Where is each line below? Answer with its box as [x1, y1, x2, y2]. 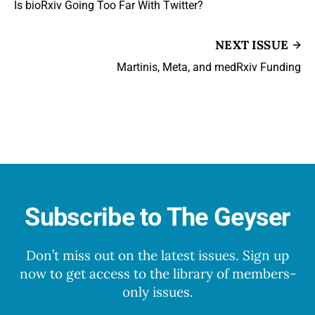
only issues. [122, 283, 193, 300]
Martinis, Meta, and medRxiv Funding [117, 60, 301, 74]
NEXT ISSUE [215, 37, 288, 53]
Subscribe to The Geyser [25, 202, 290, 232]
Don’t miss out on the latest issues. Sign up [26, 247, 289, 264]
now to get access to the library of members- [19, 265, 296, 282]
